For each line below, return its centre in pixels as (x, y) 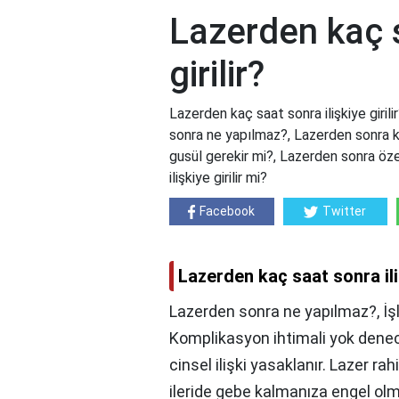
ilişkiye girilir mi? (218, 178)
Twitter (345, 212)
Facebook (228, 212)
